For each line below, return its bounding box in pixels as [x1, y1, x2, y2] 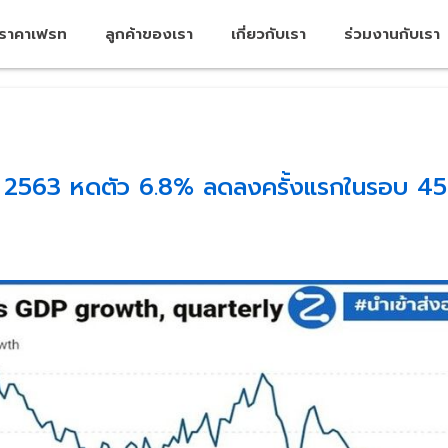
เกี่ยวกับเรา [231, 23, 307, 45]
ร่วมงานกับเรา [344, 23, 441, 45]
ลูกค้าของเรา [105, 23, 194, 45]
